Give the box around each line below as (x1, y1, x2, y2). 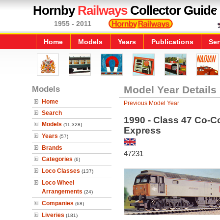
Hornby (33, 3, 78, 18)
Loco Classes (42, 167, 80, 174)
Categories (42, 156, 73, 163)
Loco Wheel (42, 179, 74, 186)
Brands (42, 144, 62, 151)
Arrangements (42, 188, 82, 195)
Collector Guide (127, 3, 217, 18)
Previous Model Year (123, 100, 179, 107)
